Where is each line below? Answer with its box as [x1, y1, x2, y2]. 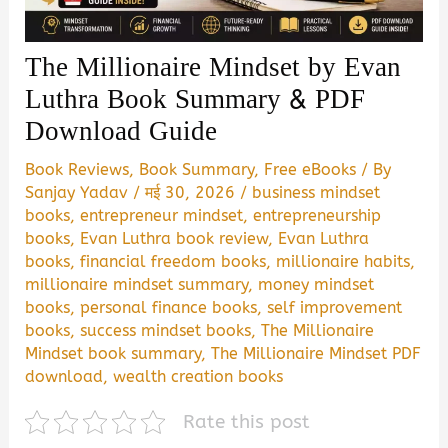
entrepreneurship [253, 206, 382, 226]
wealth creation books [113, 367, 284, 387]
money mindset [258, 275, 375, 295]
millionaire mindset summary [25, 275, 249, 295]
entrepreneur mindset [80, 206, 244, 226]
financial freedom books [80, 252, 267, 272]
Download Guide [25, 107, 218, 157]
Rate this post [182, 410, 310, 434]
